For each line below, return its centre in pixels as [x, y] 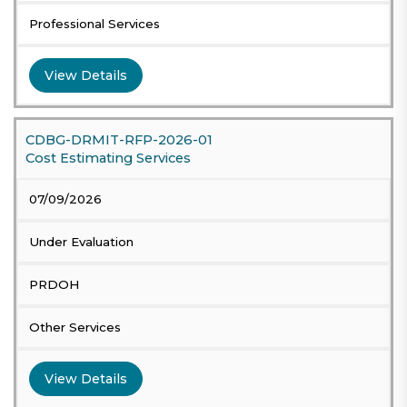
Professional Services [94, 24]
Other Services [75, 328]
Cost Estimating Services [108, 159]
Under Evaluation [81, 242]
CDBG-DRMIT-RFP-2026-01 [119, 140]
